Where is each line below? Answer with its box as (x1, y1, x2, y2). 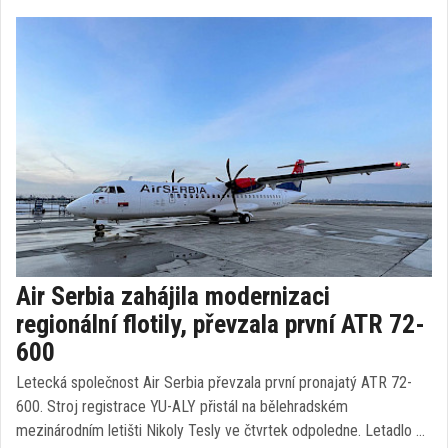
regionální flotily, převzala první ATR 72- (16, 309, 425, 339)
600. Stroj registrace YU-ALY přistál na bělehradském (16, 397, 348, 416)
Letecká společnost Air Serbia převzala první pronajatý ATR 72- (16, 373, 412, 392)
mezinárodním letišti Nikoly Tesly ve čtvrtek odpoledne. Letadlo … (16, 421, 425, 440)
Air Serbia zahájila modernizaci (16, 281, 330, 311)
